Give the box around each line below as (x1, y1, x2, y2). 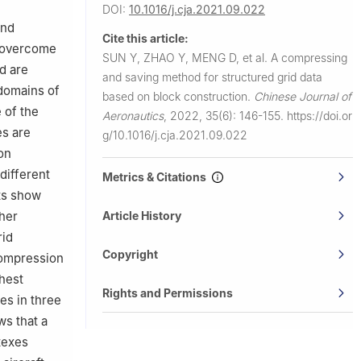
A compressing (271, 50, 347, 64)
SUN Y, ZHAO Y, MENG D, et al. (102, 50, 271, 64)
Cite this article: (102, 31, 189, 45)
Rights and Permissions (102, 285, 233, 300)
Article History (102, 208, 181, 222)
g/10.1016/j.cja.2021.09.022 (102, 127, 247, 142)
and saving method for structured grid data (102, 69, 322, 84)
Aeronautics (102, 108, 164, 122)
